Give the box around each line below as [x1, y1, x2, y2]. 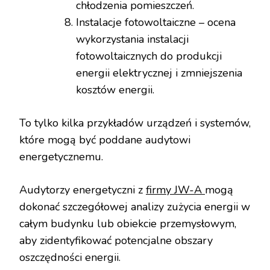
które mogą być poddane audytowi [19, 133, 190, 148]
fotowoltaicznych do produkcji [76, 49, 222, 64]
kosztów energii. [76, 83, 154, 98]
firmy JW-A [146, 183, 205, 198]
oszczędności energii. [19, 250, 121, 265]
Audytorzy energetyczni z [19, 183, 146, 198]
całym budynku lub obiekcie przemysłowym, [19, 216, 236, 231]
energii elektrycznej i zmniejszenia [76, 66, 242, 81]
